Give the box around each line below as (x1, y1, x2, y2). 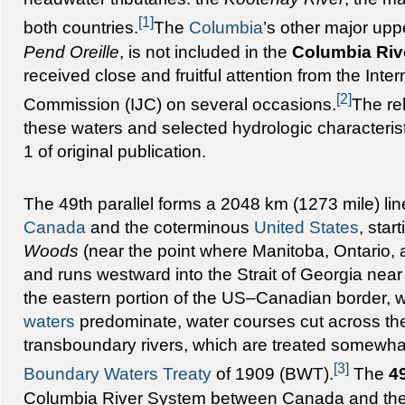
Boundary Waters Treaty (23, 363, 212, 384)
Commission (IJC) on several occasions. (23, 94, 336, 115)
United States (253, 217, 359, 238)
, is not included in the (118, 41, 292, 61)
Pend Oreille (23, 41, 119, 61)
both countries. (23, 17, 138, 38)
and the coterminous (85, 217, 254, 238)
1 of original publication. (23, 141, 206, 162)
